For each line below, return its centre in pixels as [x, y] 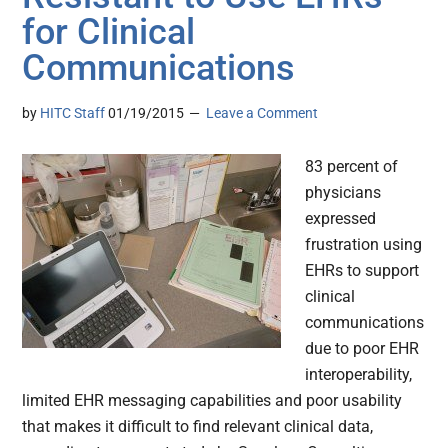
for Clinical [109, 32]
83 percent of [352, 167]
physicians [343, 193]
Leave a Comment [262, 113]
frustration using [364, 245]
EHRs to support [362, 271]
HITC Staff [73, 113]
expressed [341, 219]
